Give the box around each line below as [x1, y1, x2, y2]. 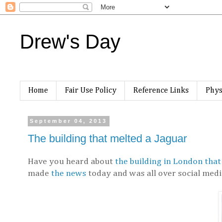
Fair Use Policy [65, 86, 116, 95]
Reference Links [133, 86, 189, 95]
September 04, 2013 [30, 118, 108, 124]
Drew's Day [20, 31, 120, 53]
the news [51, 169, 86, 178]
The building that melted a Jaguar [28, 132, 187, 145]
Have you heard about [28, 157, 115, 166]
